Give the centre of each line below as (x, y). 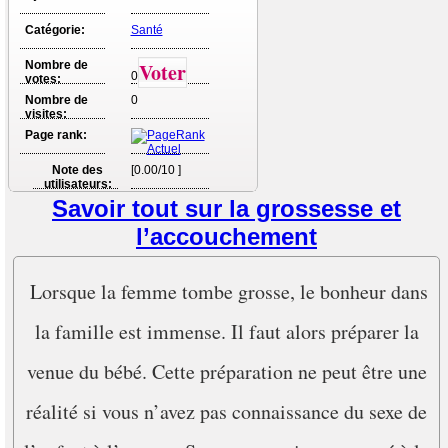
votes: (42, 78)
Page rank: (55, 134)
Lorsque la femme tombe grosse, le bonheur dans (229, 291)
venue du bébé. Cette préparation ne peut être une (226, 371)
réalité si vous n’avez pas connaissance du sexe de (226, 411)
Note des (77, 169)
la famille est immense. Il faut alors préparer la (226, 331)
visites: (45, 113)
